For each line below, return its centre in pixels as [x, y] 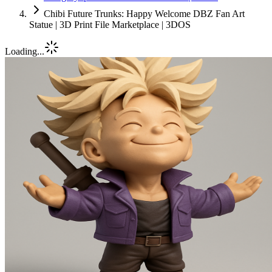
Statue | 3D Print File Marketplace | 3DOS [110, 25]
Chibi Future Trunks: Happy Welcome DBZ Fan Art [144, 14]
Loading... [25, 51]
